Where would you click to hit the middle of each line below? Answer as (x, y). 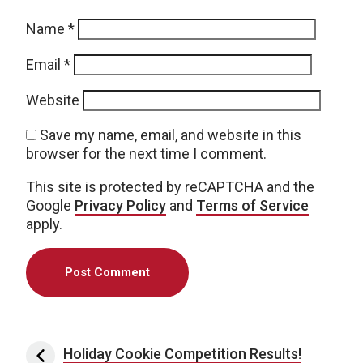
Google (50, 205)
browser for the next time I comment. (146, 153)
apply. (44, 224)
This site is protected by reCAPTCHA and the (170, 186)
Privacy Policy (120, 205)
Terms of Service (252, 205)
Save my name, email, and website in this (171, 135)
